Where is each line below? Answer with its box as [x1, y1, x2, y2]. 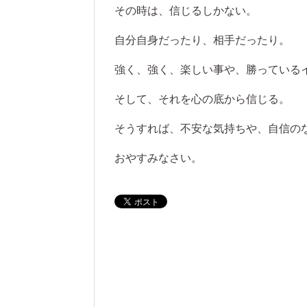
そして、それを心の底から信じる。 [114, 93, 290, 106]
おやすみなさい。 [114, 151, 202, 165]
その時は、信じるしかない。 [114, 4, 257, 18]
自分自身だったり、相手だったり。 [114, 34, 290, 47]
